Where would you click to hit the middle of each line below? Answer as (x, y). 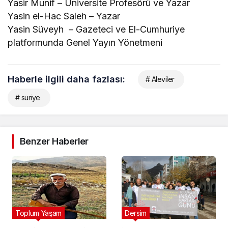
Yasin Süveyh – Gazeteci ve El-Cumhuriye (96, 29)
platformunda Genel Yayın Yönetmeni (85, 42)
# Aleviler (160, 79)
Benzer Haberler (54, 141)
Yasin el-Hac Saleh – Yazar (64, 16)
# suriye (28, 97)
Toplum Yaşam (38, 213)
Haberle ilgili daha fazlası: (66, 79)
